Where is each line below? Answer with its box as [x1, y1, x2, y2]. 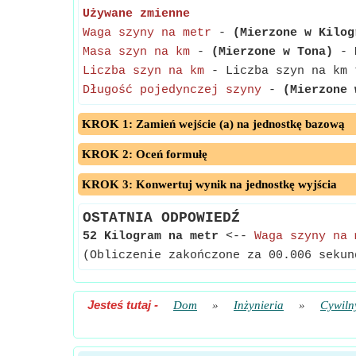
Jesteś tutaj [87, 298, 151, 311]
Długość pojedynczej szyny [83, 83, 261, 97]
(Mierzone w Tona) [211, 45, 333, 59]
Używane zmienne [83, 7, 190, 21]
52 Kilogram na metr [83, 230, 219, 243]
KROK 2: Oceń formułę [82, 148, 207, 161]
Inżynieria [234, 299, 284, 311]
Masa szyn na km [83, 45, 190, 59]
